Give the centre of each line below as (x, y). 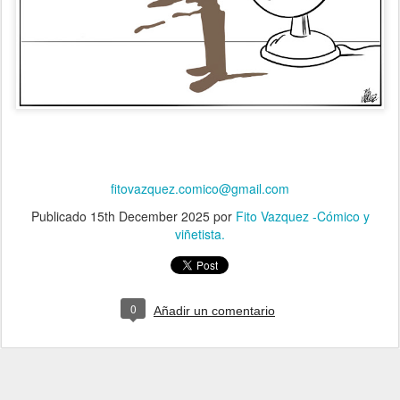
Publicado (60, 216)
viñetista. (200, 233)
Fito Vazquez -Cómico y (302, 216)
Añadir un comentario (214, 310)
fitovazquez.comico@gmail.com (200, 188)
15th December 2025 (150, 216)
